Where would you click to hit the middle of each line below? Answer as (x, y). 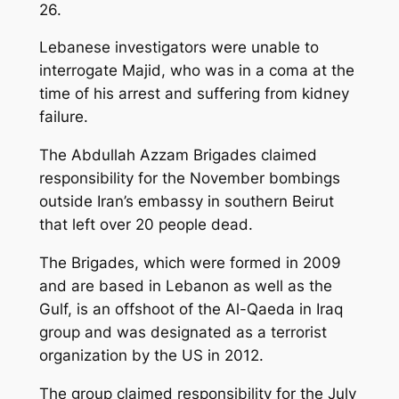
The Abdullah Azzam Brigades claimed (178, 155)
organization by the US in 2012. (151, 355)
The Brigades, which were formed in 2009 (190, 262)
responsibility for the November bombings (189, 179)
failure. (63, 117)
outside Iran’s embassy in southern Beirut (186, 202)
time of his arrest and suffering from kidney (194, 94)
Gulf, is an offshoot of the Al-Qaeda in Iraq (191, 309)
